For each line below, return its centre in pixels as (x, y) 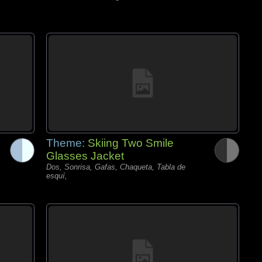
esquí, (57, 176)
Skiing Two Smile (131, 143)
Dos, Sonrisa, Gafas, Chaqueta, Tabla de (116, 167)
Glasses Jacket (85, 156)
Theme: (67, 143)
